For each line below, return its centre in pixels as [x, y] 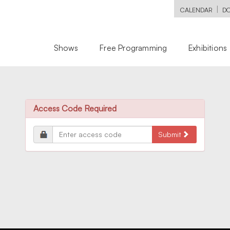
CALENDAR [196, 10]
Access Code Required [75, 108]
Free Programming [133, 48]
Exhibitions [208, 48]
